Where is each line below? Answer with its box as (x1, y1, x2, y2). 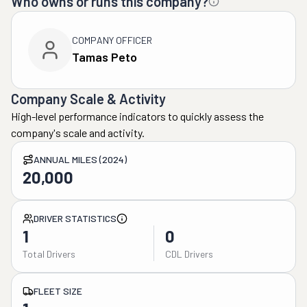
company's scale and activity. (11, 126, 145, 139)
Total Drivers (23, 248, 75, 260)
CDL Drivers (164, 248, 213, 260)
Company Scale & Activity (11, 90, 166, 107)
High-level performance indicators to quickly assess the (11, 110, 264, 123)
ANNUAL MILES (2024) (34, 153, 127, 165)
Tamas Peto (72, 49, 137, 64)
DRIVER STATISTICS (34, 212, 116, 224)
